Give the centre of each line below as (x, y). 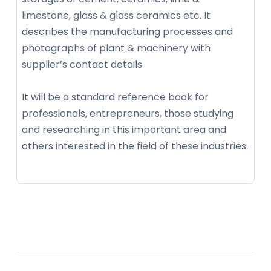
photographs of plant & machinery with (116, 48)
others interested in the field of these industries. (135, 146)
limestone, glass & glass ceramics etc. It (116, 16)
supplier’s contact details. (84, 65)
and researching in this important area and (124, 130)
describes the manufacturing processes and (127, 32)
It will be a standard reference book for (115, 97)
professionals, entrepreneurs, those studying (128, 114)
